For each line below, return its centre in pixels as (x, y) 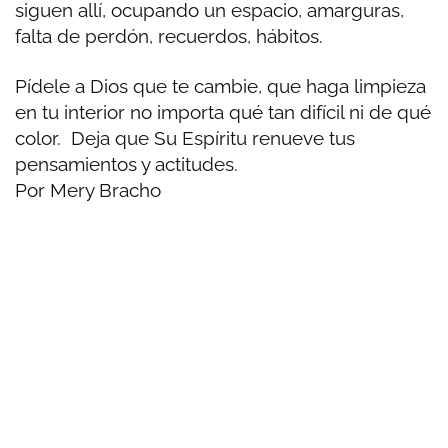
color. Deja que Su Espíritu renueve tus (185, 138)
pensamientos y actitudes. (131, 164)
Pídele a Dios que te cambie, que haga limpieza (220, 86)
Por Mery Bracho (88, 190)
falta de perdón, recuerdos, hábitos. (171, 36)
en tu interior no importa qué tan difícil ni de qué (223, 112)
